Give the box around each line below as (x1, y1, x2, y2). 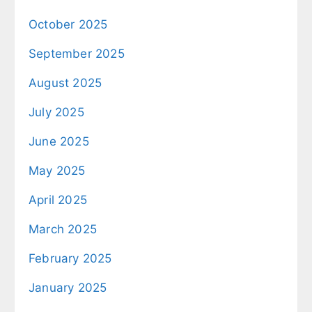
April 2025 (29, 192, 87, 207)
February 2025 (29, 251, 112, 265)
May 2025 (29, 163, 86, 178)
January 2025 (29, 280, 107, 295)
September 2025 (29, 46, 125, 61)
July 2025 (29, 104, 84, 119)
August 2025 (29, 75, 102, 90)
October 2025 (29, 17, 108, 31)
